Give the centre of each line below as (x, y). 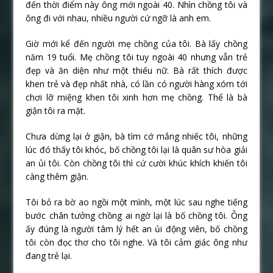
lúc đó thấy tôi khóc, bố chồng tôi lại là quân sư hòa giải (136, 149)
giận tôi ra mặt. (56, 110)
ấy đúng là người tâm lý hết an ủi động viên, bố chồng (136, 229)
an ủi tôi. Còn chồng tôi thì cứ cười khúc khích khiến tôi (136, 163)
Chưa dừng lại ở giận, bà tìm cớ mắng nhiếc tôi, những (136, 136)
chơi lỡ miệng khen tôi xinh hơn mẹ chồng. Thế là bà (136, 97)
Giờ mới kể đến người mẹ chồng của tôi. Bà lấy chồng (136, 43)
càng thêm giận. (57, 176)
